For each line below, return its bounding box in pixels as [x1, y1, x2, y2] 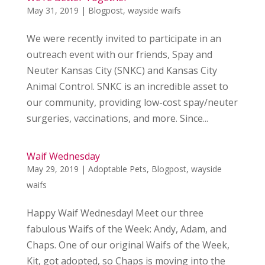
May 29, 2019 [26, 163, 79, 174]
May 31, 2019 [26, 5, 79, 16]
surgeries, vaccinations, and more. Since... [26, 112, 208, 125]
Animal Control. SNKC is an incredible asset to [26, 80, 228, 93]
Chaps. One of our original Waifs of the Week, [26, 238, 230, 251]
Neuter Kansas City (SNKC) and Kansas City [26, 64, 217, 77]
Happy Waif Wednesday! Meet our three [26, 206, 203, 219]
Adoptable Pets [88, 163, 147, 174]
